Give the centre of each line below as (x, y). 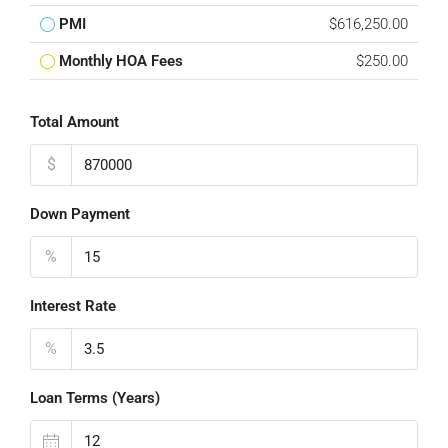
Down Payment (80, 214)
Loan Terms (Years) (95, 398)
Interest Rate (73, 306)
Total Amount (74, 122)
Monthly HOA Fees (121, 61)
